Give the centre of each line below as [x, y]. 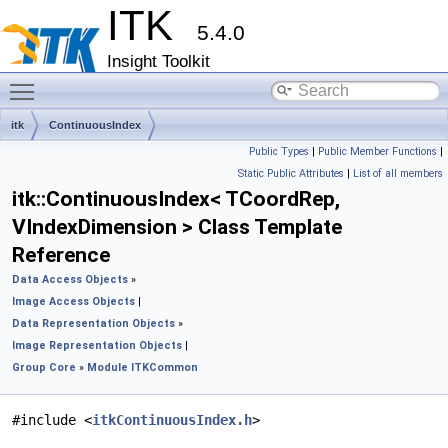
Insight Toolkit [158, 61]
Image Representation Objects [97, 345]
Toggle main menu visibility [130, 81]
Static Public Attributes [291, 173]
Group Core [44, 367]
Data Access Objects [70, 279]
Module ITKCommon [142, 367]
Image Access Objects [73, 301]
